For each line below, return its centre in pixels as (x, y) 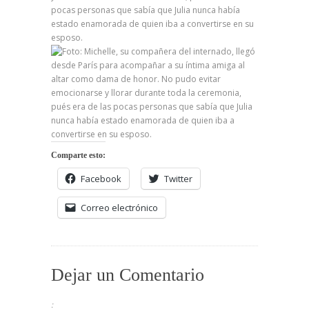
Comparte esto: (78, 155)
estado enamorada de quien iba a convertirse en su (152, 24)
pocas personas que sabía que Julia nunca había (146, 10)
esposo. (67, 38)
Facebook (101, 179)
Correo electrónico (119, 208)
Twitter (178, 179)
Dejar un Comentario (128, 275)
